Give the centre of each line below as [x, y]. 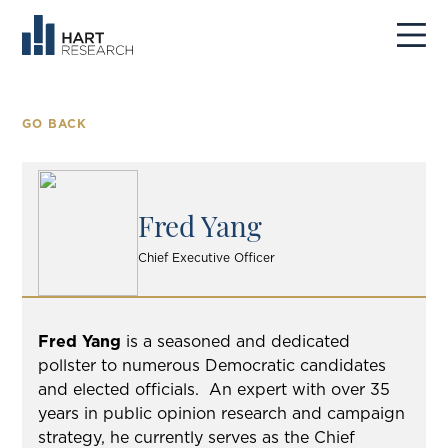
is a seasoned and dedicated [236, 341]
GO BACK [55, 123]
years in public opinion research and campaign [222, 413]
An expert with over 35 [300, 389]
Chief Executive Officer [207, 257]
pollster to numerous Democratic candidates [212, 365]
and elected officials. [119, 389]
